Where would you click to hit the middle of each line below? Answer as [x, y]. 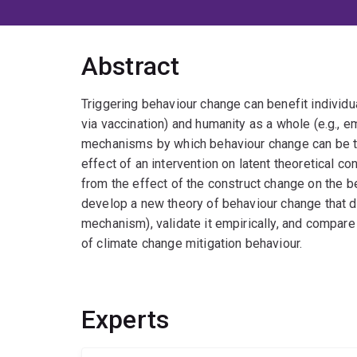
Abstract [131, 67]
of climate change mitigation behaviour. [192, 244]
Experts [126, 320]
